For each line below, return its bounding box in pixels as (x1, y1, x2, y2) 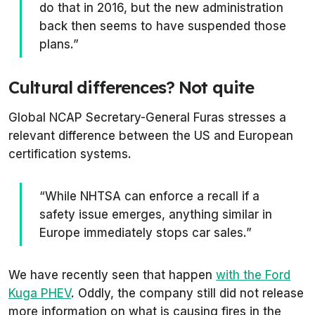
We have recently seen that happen (8, 268, 216, 282)
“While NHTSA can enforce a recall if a (39, 189, 259, 203)
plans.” (39, 37, 79, 51)
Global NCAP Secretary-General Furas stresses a (8, 110, 286, 124)
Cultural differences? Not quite (8, 77, 255, 98)
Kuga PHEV (8, 286, 71, 300)
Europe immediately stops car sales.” (39, 226, 252, 240)
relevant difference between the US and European (8, 129, 293, 143)
